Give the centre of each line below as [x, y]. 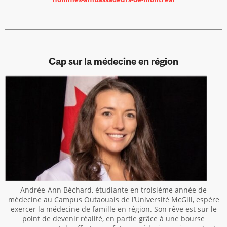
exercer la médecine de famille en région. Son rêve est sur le [113, 209]
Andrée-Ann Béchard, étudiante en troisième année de [113, 190]
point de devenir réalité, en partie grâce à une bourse [113, 219]
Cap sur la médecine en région [113, 61]
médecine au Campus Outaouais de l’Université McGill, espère [113, 199]
